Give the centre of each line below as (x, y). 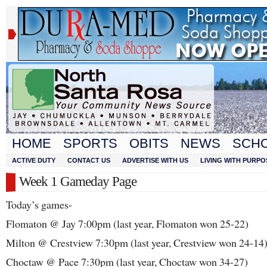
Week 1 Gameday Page (78, 181)
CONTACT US (89, 160)
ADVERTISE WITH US (155, 160)
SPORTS (90, 143)
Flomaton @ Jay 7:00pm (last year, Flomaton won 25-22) (127, 223)
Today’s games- (39, 204)
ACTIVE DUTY (34, 160)
